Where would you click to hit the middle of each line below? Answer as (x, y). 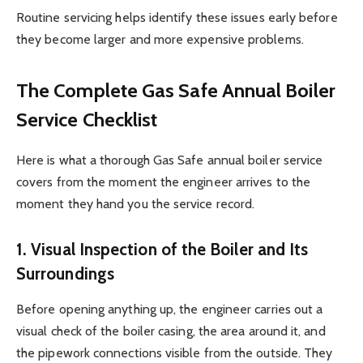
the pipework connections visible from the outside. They (175, 353)
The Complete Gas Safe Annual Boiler (176, 91)
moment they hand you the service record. (136, 204)
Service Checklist (87, 120)
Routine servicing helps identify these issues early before (177, 17)
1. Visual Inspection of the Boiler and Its (162, 249)
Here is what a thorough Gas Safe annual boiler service (170, 160)
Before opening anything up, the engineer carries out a (170, 310)
